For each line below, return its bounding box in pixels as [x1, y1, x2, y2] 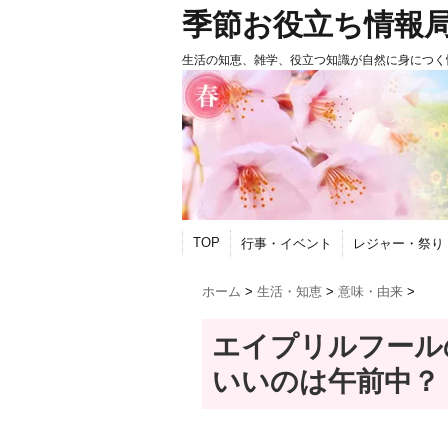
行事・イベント [241, 236, 332, 251]
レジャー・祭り [353, 236, 444, 251]
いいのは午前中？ [212, 365, 440, 397]
